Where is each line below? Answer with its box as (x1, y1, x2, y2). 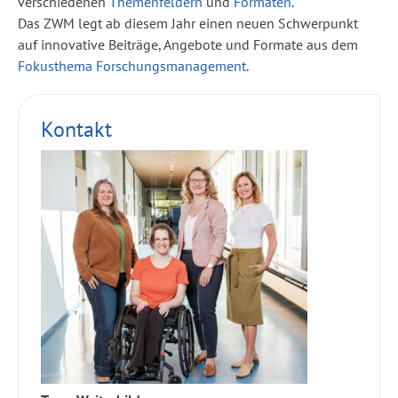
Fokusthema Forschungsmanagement (18, 57, 246, 76)
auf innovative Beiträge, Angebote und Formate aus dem (18, 36, 358, 54)
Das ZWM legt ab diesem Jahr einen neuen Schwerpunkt (18, 14, 358, 33)
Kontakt (41, 115, 112, 144)
